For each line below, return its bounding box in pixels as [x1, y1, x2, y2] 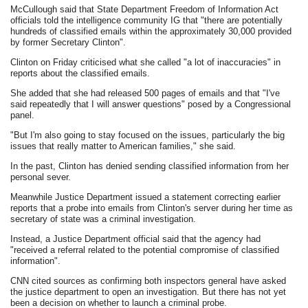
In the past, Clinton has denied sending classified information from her [10, 160, 289, 171]
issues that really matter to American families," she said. [10, 140, 236, 151]
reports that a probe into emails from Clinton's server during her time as [10, 202, 294, 213]
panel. [10, 109, 35, 120]
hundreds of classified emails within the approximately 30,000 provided [10, 25, 292, 36]
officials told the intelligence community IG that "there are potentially [10, 14, 283, 25]
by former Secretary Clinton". [10, 36, 126, 47]
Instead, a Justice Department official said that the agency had [10, 233, 261, 244]
